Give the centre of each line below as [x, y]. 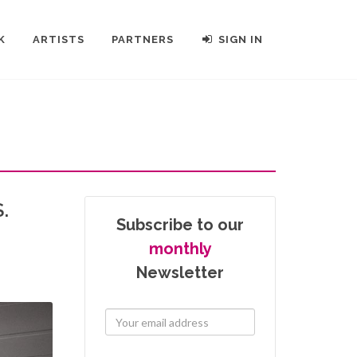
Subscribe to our [180, 225]
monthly [180, 249]
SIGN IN [241, 39]
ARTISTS [59, 39]
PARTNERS [143, 39]
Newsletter [180, 273]
